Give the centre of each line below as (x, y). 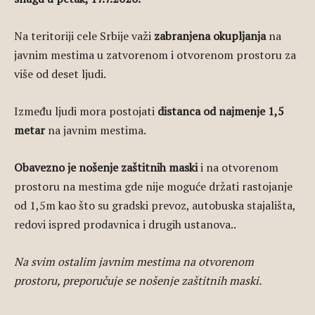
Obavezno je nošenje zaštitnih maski (106, 167)
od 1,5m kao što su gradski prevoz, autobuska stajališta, (155, 205)
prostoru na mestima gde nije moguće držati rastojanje (153, 186)
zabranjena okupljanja (210, 36)
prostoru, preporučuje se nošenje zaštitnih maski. (138, 281)
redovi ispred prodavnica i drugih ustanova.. (125, 224)
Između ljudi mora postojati (86, 111)
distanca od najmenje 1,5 (221, 111)
